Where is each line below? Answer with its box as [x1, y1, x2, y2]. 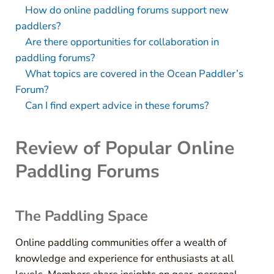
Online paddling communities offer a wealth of [15, 235, 227, 250]
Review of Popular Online [15, 135, 234, 161]
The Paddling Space [15, 206, 148, 226]
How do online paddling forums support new [24, 2, 229, 17]
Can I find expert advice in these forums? [24, 98, 209, 113]
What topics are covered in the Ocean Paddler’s [24, 66, 243, 81]
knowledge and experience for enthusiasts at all [15, 251, 234, 265]
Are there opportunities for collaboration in [24, 34, 219, 49]
